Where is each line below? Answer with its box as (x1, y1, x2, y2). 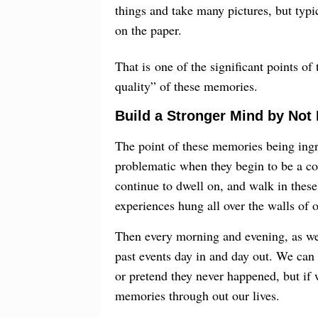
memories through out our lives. (115, 286, 280, 304)
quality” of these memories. (115, 77, 258, 94)
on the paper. (115, 21, 182, 38)
